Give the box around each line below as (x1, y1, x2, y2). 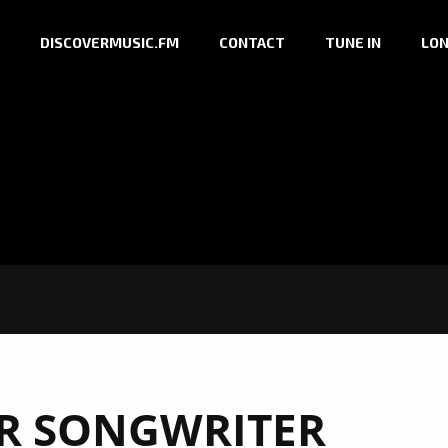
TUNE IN (325, 34, 381, 52)
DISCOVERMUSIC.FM (40, 34, 179, 52)
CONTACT (219, 34, 285, 52)
